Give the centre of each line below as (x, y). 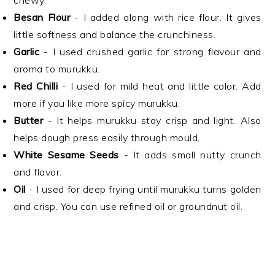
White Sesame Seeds (66, 155)
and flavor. (38, 172)
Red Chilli (36, 86)
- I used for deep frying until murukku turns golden (143, 189)
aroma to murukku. (57, 69)
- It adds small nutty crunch (190, 155)
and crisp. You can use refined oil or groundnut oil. (128, 206)
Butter (29, 120)
